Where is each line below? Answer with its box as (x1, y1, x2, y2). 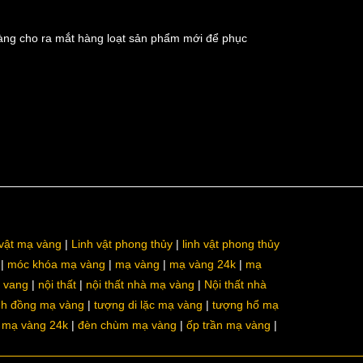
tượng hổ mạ (212, 298, 279, 311)
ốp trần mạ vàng (186, 318, 271, 331)
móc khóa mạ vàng (7, 258, 105, 271)
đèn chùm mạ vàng (78, 318, 177, 331)
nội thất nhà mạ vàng (86, 278, 194, 291)
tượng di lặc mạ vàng (94, 298, 203, 311)
